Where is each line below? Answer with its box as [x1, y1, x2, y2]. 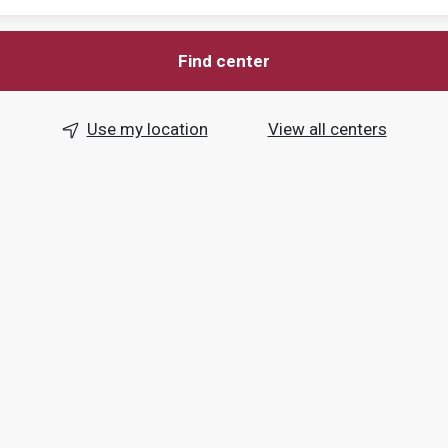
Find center [178, 50, 270, 71]
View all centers [267, 118, 387, 139]
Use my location [86, 118, 208, 139]
